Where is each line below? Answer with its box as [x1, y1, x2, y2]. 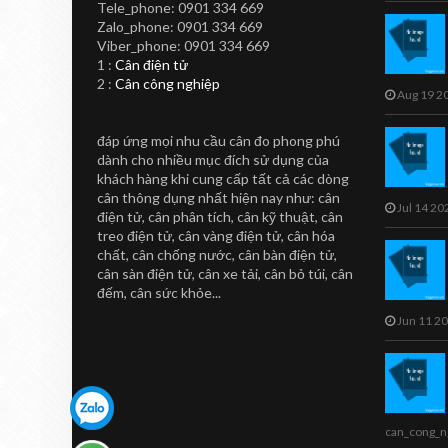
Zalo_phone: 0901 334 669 [97, 18, 263, 35]
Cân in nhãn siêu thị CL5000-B [200, 118, 389, 135]
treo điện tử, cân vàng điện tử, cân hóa [97, 227, 335, 244]
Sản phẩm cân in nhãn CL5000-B [200, 135, 402, 152]
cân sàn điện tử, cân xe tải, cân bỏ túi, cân [97, 265, 353, 282]
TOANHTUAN [298, 31, 376, 46]
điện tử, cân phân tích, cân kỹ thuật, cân [97, 208, 343, 225]
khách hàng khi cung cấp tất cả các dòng [97, 170, 349, 187]
